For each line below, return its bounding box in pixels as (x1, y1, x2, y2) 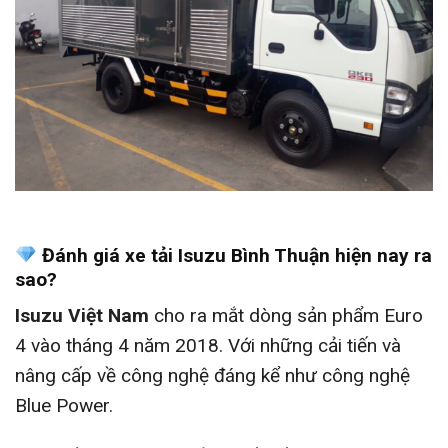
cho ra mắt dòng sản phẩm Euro (149, 304, 423, 328)
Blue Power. (15, 394, 113, 418)
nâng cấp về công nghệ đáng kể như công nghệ (15, 364, 410, 388)
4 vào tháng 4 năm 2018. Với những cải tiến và (15, 334, 401, 358)
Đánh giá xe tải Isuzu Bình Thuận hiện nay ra (36, 243, 432, 267)
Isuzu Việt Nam (15, 304, 149, 328)
